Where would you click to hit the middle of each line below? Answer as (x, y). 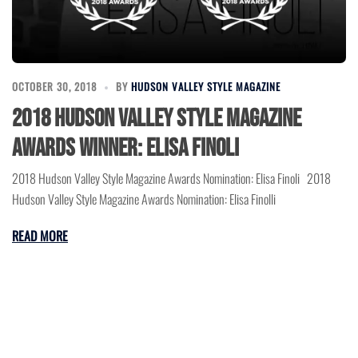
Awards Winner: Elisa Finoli (125, 148)
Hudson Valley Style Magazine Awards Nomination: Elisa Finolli (144, 199)
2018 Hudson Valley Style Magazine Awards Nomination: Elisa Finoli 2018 (171, 178)
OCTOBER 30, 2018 (54, 86)
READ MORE (40, 235)
